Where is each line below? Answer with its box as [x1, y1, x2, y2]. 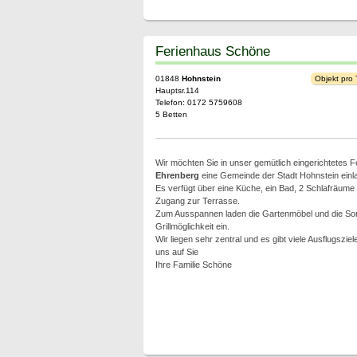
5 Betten [155, 110, 187, 119]
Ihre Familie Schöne [155, 260, 232, 269]
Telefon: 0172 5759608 [155, 98, 242, 107]
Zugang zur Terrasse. [155, 196, 240, 206]
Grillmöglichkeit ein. [155, 222, 229, 231]
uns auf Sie [155, 247, 198, 257]
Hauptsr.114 [155, 86, 199, 95]
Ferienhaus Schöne [155, 43, 270, 59]
